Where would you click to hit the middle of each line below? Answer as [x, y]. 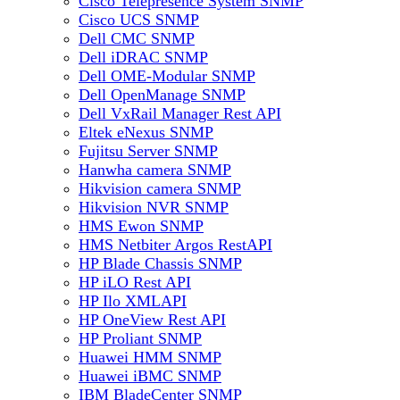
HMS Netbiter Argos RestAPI [175, 245]
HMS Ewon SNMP [141, 226]
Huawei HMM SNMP [150, 357]
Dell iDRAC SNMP [143, 57]
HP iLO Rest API [135, 282]
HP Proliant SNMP [140, 338]
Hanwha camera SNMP [155, 170]
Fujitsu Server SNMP [148, 151]
